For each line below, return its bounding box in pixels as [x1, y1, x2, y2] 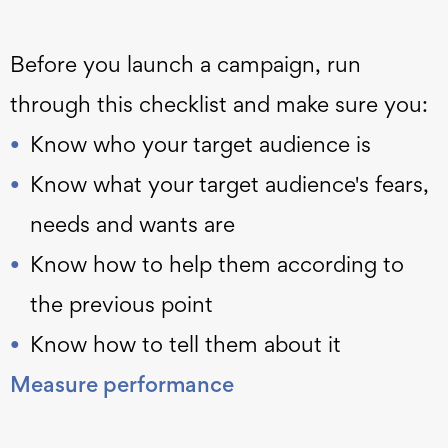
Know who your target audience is [30, 131, 371, 158]
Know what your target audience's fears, [30, 171, 429, 198]
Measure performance [10, 371, 239, 398]
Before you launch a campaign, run [10, 51, 361, 78]
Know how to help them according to [30, 251, 404, 278]
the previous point [30, 291, 213, 318]
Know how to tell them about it [30, 331, 341, 358]
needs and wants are [30, 211, 235, 238]
